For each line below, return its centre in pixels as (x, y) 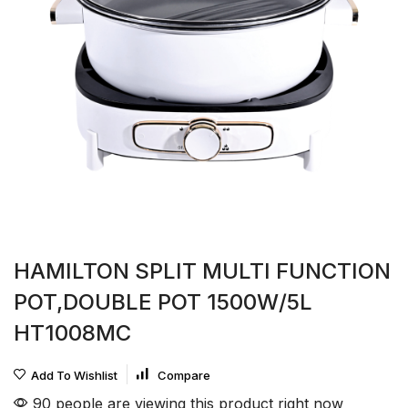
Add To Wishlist (74, 375)
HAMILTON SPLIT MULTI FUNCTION (202, 271)
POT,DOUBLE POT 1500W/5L (163, 302)
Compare (184, 375)
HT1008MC (72, 333)
